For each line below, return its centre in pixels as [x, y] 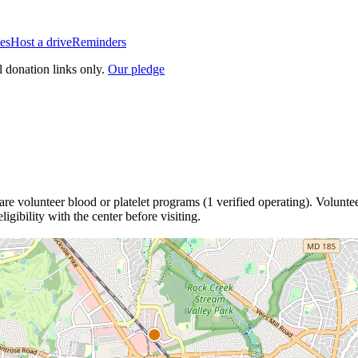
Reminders [99, 42]
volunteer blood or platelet [82, 201]
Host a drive [41, 42]
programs [176, 201]
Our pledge [136, 69]
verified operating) [261, 201]
